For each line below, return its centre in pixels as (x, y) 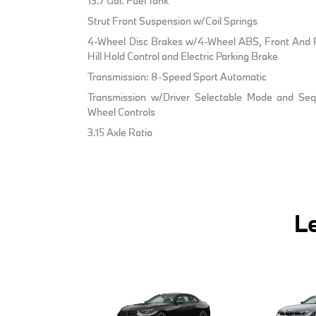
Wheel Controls (122, 111)
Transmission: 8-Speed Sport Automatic (177, 76)
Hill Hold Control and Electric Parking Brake (183, 56)
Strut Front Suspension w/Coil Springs (173, 20)
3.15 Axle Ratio (120, 132)
